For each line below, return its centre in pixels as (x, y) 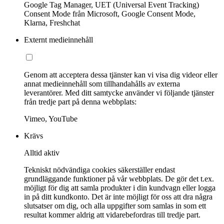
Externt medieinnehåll (58, 40)
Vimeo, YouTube (51, 119)
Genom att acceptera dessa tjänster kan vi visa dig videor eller (121, 75)
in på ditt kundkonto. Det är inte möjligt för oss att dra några (118, 197)
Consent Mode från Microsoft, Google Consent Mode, (110, 14)
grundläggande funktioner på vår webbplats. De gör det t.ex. (119, 179)
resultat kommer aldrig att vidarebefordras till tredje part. (112, 215)
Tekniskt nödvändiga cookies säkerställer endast (99, 170)
